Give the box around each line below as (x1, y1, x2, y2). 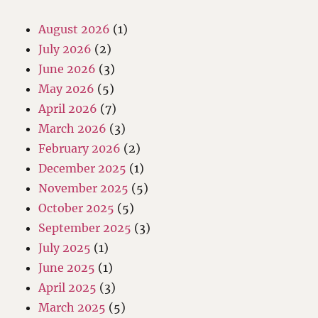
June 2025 (38, 260, 96, 275)
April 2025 (38, 280, 97, 295)
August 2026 (38, 21, 111, 36)
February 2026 (38, 141, 121, 155)
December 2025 (38, 160, 127, 175)
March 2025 (38, 300, 106, 314)
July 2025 (38, 240, 92, 255)
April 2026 (38, 101, 98, 116)
